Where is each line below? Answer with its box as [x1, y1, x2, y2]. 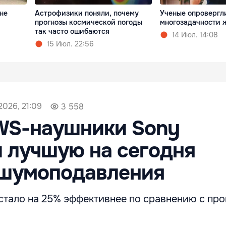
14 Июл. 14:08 [172, 30, 218, 39]
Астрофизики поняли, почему [35, 8, 139, 18]
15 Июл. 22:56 [47, 39, 94, 48]
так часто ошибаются [35, 26, 110, 36]
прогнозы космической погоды [35, 17, 143, 27]
